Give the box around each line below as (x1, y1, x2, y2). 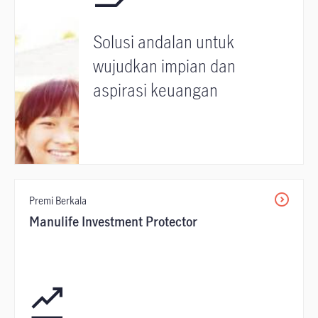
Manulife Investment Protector (29, 212, 197, 230)
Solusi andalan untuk (93, 31, 234, 53)
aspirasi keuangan (93, 79, 218, 102)
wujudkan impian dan (93, 55, 236, 77)
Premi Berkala (29, 194, 87, 207)
